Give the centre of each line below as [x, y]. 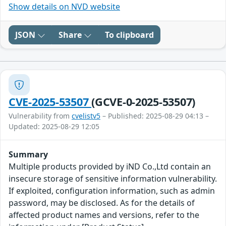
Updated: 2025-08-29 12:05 [54, 127]
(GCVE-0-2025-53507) [144, 102]
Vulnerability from [40, 116]
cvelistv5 [86, 116]
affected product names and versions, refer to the [104, 215]
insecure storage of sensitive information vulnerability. [113, 179]
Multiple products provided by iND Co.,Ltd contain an [110, 167]
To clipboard [129, 35]
